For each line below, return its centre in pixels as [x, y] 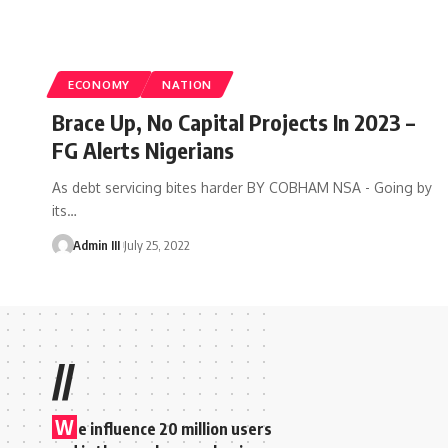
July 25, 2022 [156, 244]
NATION [187, 84]
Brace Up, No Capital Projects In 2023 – [233, 121]
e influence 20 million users [175, 428]
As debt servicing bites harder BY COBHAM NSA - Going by [242, 187]
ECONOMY [99, 84]
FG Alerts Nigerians [143, 149]
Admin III [96, 244]
